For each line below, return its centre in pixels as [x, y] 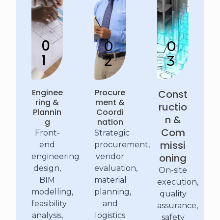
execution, [178, 182]
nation [110, 122]
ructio [173, 107]
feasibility [49, 204]
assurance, [178, 206]
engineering [55, 157]
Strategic [112, 133]
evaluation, [116, 168]
